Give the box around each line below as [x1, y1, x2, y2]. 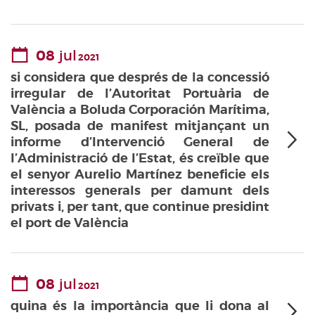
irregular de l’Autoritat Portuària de [11, 85, 269, 102]
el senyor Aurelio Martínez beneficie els [11, 166, 269, 183]
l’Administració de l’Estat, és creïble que [11, 150, 269, 167]
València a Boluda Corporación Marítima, [11, 101, 269, 118]
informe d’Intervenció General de [11, 134, 269, 150]
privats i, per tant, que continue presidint [11, 198, 269, 215]
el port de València [11, 214, 129, 231]
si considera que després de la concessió [11, 69, 269, 86]
